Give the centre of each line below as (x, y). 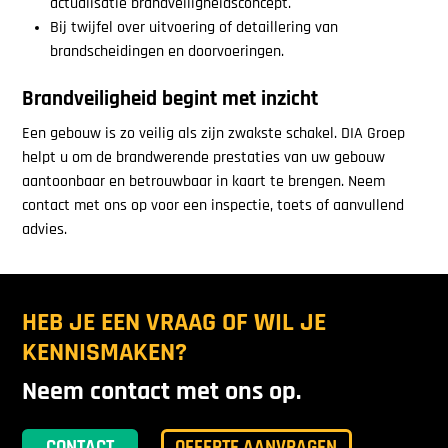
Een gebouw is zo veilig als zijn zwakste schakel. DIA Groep (214, 134)
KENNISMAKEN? (105, 354)
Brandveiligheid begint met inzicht (170, 99)
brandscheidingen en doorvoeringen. (166, 51)
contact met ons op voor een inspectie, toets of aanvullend (213, 206)
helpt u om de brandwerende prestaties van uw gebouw (204, 158)
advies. (45, 230)
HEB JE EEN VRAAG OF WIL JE (174, 324)
